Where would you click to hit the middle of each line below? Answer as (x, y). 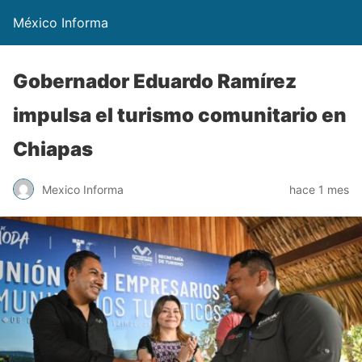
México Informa (61, 23)
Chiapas (53, 149)
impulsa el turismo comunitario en (180, 115)
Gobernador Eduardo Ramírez (155, 81)
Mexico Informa (83, 189)
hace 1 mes (319, 189)
